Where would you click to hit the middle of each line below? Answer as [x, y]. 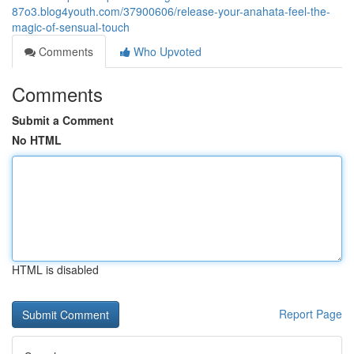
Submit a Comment [63, 120]
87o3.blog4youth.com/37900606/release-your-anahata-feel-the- [171, 11]
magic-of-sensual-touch [71, 27]
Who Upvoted [166, 51]
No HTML [37, 140]
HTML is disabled [55, 269]
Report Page [311, 314]
